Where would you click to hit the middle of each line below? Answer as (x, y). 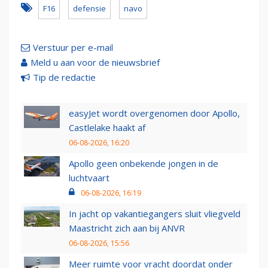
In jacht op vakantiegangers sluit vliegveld (155, 213)
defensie (89, 8)
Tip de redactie (64, 77)
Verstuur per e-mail (73, 47)
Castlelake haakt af (107, 127)
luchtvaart (89, 177)
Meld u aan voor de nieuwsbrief (95, 62)
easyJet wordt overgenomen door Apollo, (154, 113)
